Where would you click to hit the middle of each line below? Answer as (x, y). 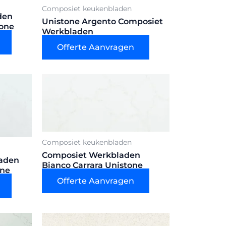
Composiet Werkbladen (91, 155)
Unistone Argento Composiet (102, 21)
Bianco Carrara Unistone (92, 165)
